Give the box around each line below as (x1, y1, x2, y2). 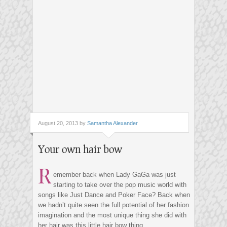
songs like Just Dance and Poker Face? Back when (38, 191, 190, 199)
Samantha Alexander (87, 120, 138, 127)
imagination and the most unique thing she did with (38, 211, 186, 219)
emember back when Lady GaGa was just (53, 171, 176, 179)
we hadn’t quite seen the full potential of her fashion (38, 201, 189, 209)
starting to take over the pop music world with (53, 181, 186, 189)
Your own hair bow (38, 143, 122, 156)
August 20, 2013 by (38, 120, 87, 127)
